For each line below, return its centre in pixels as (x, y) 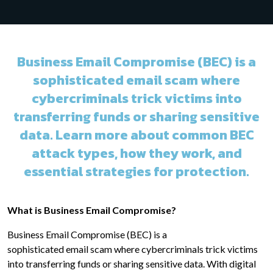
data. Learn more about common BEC (136, 135)
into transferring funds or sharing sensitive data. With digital (132, 264)
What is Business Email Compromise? (93, 210)
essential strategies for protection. (136, 172)
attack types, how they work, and (136, 154)
